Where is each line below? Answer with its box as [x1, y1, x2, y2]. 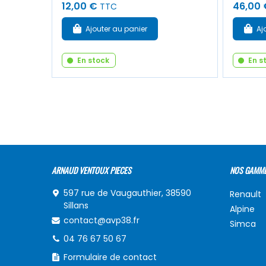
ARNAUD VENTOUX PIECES [52, 163, 131, 176]
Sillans [64, 199, 88, 211]
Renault [230, 188, 261, 200]
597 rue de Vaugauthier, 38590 [64, 186, 191, 199]
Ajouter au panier [85, 23, 147, 34]
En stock [77, 55, 109, 65]
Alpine [230, 202, 255, 215]
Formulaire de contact [64, 251, 157, 263]
